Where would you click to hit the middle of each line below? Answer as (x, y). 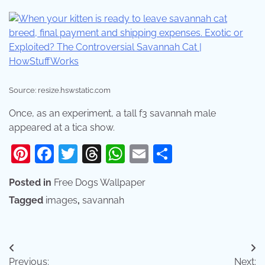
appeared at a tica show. (62, 127)
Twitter (108, 153)
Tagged (27, 200)
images (62, 200)
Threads (137, 153)
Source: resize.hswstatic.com (60, 90)
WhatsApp (171, 153)
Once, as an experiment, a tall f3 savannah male (112, 113)
